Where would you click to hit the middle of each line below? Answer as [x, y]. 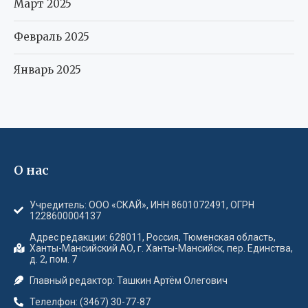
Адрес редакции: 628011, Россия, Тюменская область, [152, 237]
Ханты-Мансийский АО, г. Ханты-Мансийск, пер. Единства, [161, 248]
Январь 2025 [47, 69]
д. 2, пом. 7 [53, 259]
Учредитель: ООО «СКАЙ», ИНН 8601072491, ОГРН [142, 205]
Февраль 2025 [52, 36]
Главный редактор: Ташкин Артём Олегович [128, 280]
